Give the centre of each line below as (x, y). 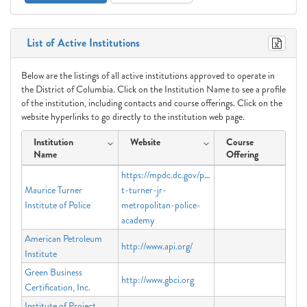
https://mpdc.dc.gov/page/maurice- (187, 175)
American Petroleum (63, 238)
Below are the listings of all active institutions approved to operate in (148, 75)
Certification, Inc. (58, 287)
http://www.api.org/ (157, 246)
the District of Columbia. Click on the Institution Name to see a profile (153, 89)
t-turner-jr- (144, 190)
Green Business (53, 272)
